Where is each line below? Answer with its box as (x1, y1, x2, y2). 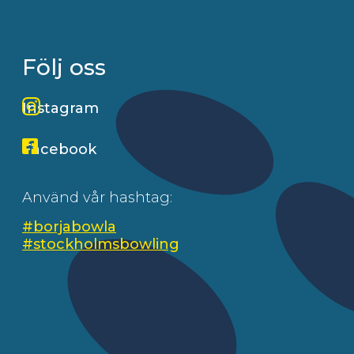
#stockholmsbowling (22, 235, 179, 253)
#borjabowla (22, 218, 116, 235)
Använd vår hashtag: (22, 189, 172, 206)
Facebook (22, 141, 96, 158)
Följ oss (22, 54, 106, 81)
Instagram (22, 100, 99, 117)
